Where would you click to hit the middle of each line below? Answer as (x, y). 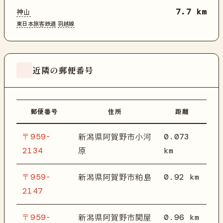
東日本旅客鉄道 (36, 23)
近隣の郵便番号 (63, 70)
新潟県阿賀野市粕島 (115, 177)
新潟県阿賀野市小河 (115, 137)
